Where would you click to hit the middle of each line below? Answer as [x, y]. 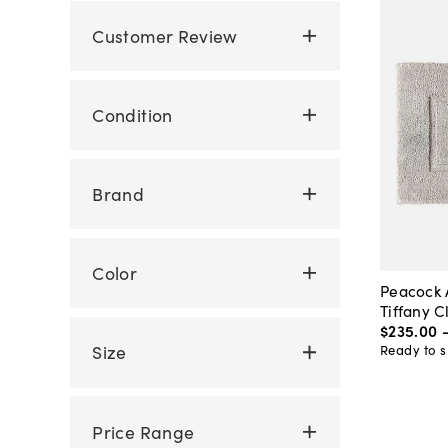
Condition [132, 114]
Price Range [143, 431]
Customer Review [165, 35]
